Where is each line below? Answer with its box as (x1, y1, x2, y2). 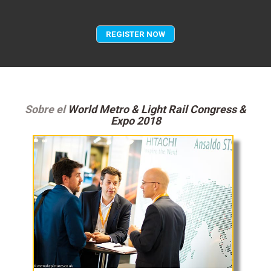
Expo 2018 (110, 114, 161, 127)
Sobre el (25, 102, 68, 116)
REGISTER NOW (106, 29, 165, 39)
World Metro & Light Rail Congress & (68, 102, 246, 116)
